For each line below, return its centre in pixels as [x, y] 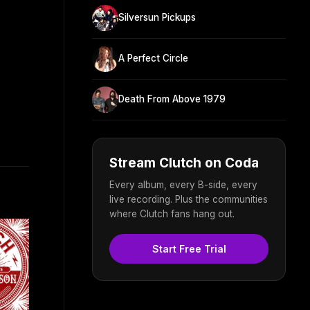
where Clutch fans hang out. [172, 213]
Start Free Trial [189, 248]
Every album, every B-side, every [183, 184]
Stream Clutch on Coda [184, 163]
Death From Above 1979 [172, 99]
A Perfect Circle [153, 58]
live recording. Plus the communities [189, 199]
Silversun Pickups [157, 18]
